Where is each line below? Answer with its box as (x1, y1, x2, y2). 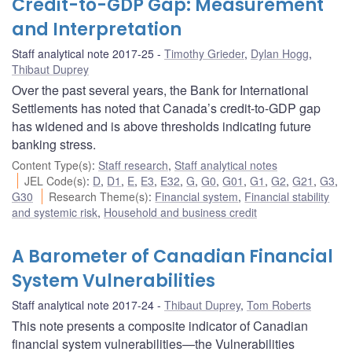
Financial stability (244, 188, 330, 204)
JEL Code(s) (24, 172, 87, 189)
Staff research (98, 156, 168, 173)
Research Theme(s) (49, 188, 149, 204)
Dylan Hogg (251, 45, 309, 61)
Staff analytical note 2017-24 (12, 296, 154, 313)
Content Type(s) (12, 156, 92, 173)
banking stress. (12, 134, 96, 153)
